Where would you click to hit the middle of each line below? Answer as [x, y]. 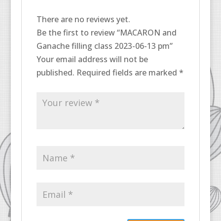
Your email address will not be [92, 59]
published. [55, 73]
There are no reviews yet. [83, 19]
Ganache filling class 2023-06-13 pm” [104, 46]
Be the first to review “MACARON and [106, 33]
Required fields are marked [128, 73]
